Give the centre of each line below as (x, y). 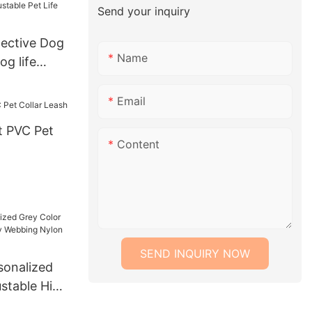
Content (139, 145)
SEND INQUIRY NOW (195, 254)
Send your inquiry (144, 11)
